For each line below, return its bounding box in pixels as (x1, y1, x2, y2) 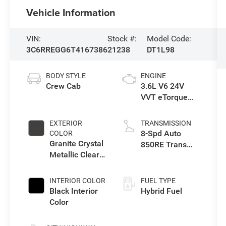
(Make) (140, 150, 167, 160)
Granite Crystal (49, 138, 104, 148)
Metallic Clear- (49, 149, 102, 159)
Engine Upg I (140, 103, 186, 113)
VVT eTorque (140, 92, 188, 102)
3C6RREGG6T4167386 (26, 44, 108, 54)
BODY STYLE (46, 71, 86, 80)
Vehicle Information (26, 5, 116, 20)
